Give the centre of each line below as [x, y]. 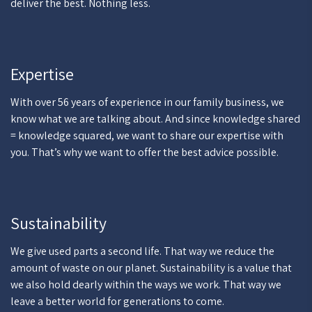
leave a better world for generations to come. [117, 301]
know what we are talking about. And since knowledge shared [155, 119]
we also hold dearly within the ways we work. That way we [146, 284]
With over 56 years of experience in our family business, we [147, 102]
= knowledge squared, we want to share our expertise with [147, 135]
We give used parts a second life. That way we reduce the [142, 251]
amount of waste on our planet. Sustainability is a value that [151, 268]
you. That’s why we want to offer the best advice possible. [145, 152]
